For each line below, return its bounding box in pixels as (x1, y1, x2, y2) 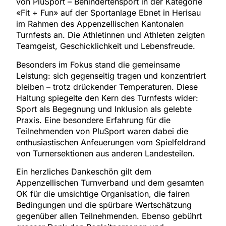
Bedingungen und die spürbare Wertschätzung (16, 200, 192, 210)
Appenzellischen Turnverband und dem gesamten (16, 178, 204, 188)
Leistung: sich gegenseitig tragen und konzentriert (16, 70, 206, 81)
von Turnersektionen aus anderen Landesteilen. (16, 148, 195, 158)
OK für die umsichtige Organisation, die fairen (16, 189, 190, 199)
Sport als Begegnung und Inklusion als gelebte (16, 103, 192, 114)
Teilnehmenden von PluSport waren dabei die (16, 126, 189, 136)
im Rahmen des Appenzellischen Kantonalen (16, 19, 184, 29)
